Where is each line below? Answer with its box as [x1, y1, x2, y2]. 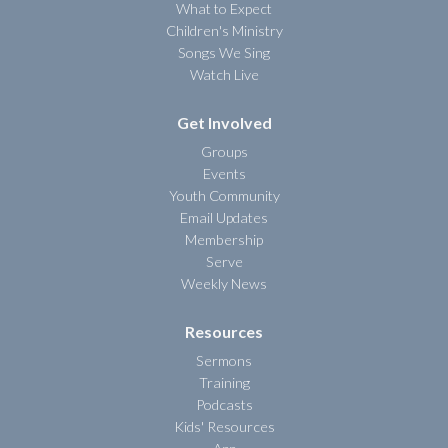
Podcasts [195, 395, 253, 413]
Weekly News [181, 274, 267, 292]
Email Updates [180, 208, 268, 226]
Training [198, 373, 250, 391]
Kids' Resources [173, 417, 275, 435]
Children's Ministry [165, 21, 283, 39]
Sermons [196, 351, 252, 369]
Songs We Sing [178, 43, 270, 61]
